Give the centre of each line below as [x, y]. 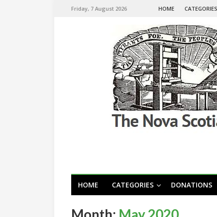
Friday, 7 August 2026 [99, 8]
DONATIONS [192, 185]
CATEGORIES [133, 185]
